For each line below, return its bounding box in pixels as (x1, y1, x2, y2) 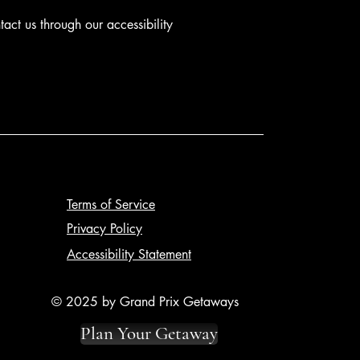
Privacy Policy (67, 220, 142, 237)
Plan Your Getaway (80, 321, 218, 345)
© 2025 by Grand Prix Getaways (51, 293, 239, 310)
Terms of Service (67, 196, 155, 213)
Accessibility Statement (67, 246, 191, 263)
